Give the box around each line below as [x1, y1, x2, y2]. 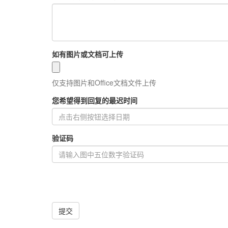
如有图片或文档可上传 [52, 48, 123, 59]
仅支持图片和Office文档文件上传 [52, 77, 156, 88]
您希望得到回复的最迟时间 [52, 95, 137, 105]
